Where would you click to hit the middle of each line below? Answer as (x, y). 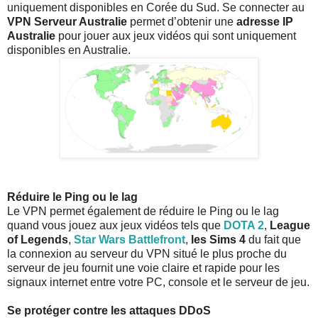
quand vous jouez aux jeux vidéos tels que (115, 225)
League (290, 225)
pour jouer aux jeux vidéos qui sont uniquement (176, 35)
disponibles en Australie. (69, 50)
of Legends (38, 239)
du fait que (273, 239)
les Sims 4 (217, 239)
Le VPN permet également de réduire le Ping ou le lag (143, 211)
